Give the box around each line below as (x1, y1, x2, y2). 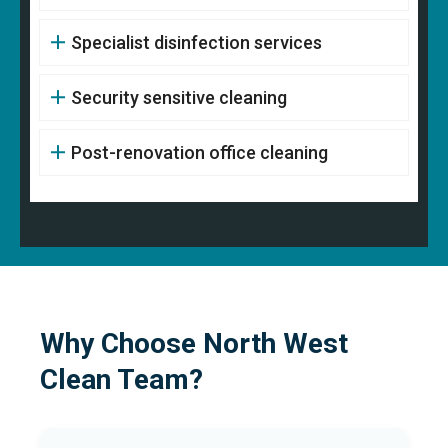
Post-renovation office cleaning (70, 141, 328, 163)
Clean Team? (40, 362, 203, 396)
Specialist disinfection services (70, 31, 322, 53)
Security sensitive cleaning (70, 86, 287, 108)
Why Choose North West (40, 326, 348, 360)
